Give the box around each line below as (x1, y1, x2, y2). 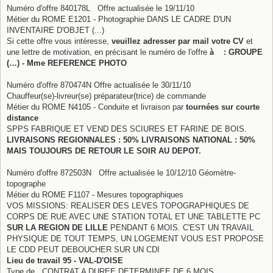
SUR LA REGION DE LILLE (7, 222, 108, 232)
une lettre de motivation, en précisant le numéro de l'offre (7, 47, 210, 57)
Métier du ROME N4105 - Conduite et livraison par (7, 102, 186, 112)
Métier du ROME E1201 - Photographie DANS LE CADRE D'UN (7, 14, 231, 24)
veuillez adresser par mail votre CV (112, 36, 244, 46)
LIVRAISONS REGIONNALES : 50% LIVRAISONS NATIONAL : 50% (7, 135, 255, 144)
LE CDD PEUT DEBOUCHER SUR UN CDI (7, 244, 160, 254)
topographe (7, 179, 46, 188)
